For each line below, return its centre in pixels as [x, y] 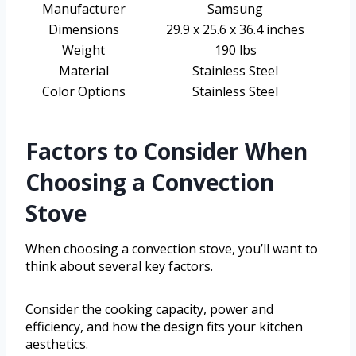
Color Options [83, 91]
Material [83, 70]
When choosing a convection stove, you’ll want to [172, 248]
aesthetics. [57, 344]
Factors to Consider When [166, 151]
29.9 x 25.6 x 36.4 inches [235, 29]
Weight [83, 50]
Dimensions [83, 29]
